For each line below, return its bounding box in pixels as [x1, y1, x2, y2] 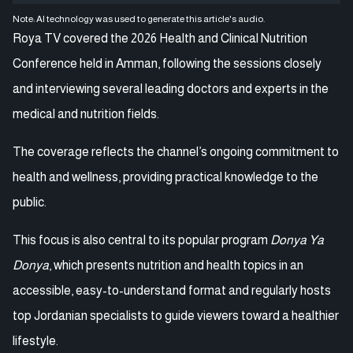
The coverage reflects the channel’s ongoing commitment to [13, 144, 339, 158]
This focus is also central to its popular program [13, 232, 270, 247]
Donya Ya [270, 232, 324, 247]
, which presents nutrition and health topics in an [49, 258, 303, 272]
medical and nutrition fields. [13, 106, 159, 121]
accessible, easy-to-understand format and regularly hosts [13, 283, 331, 297]
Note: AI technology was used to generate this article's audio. [13, 13, 265, 24]
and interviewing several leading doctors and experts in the [13, 81, 329, 95]
